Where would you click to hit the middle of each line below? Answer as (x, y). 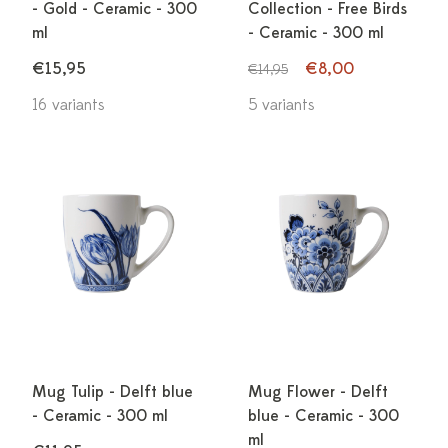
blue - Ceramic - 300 (323, 416)
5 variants (281, 105)
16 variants (68, 105)
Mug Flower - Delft (318, 392)
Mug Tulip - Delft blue (112, 392)
